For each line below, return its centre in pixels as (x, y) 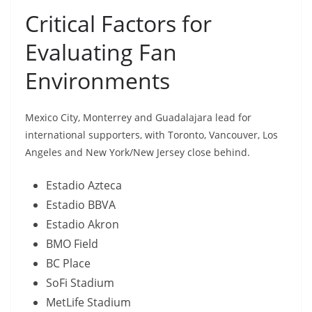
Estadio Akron (83, 225)
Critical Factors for (118, 24)
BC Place (68, 264)
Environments (97, 81)
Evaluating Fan (101, 52)
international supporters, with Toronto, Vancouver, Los (151, 135)
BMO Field (72, 244)
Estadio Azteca (84, 186)
